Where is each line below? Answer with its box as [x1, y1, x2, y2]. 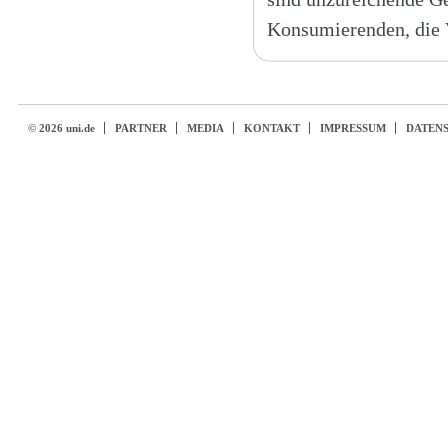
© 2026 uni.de [27, 122, 95, 134]
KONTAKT [243, 122, 300, 134]
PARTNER [114, 122, 167, 134]
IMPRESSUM [319, 122, 386, 134]
